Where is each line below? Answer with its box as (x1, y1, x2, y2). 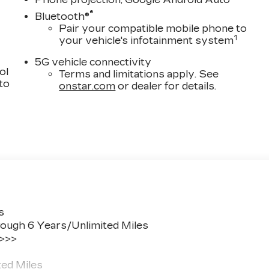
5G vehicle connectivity (35, 56, 152, 68)
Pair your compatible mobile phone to (59, 22, 247, 34)
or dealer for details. (115, 80, 217, 92)
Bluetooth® (35, 10, 90, 22)
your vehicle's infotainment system (59, 34, 234, 46)
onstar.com (59, 80, 116, 92)
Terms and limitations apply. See (59, 68, 219, 80)
